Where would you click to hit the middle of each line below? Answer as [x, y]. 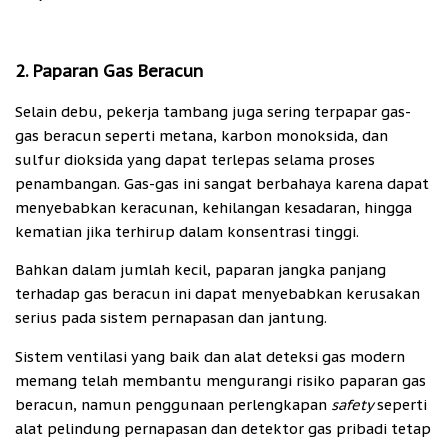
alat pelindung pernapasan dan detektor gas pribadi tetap [223, 428]
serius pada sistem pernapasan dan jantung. [173, 318]
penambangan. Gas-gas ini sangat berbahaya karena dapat [222, 183]
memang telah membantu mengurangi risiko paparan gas [220, 380]
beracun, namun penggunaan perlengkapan [173, 404]
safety [354, 404]
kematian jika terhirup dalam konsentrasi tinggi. [189, 231]
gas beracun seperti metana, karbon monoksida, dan [201, 135]
